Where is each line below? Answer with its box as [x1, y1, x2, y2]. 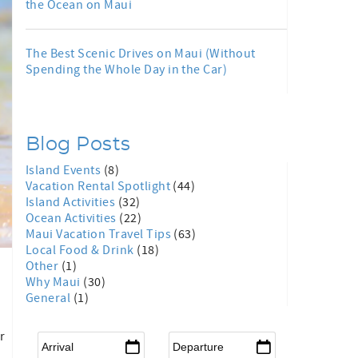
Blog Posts [26, 135, 131, 154]
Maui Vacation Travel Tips [26, 226, 174, 242]
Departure [169, 330, 225, 346]
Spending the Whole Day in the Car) [26, 62, 228, 78]
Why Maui [26, 274, 84, 290]
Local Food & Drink [26, 242, 137, 258]
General [26, 290, 74, 306]
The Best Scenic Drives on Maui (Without [26, 46, 256, 62]
